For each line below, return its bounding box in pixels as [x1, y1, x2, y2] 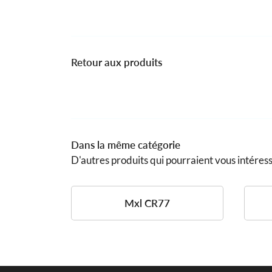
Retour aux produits [71, 56, 162, 69]
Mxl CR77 [124, 197, 170, 209]
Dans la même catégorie [71, 138, 180, 151]
